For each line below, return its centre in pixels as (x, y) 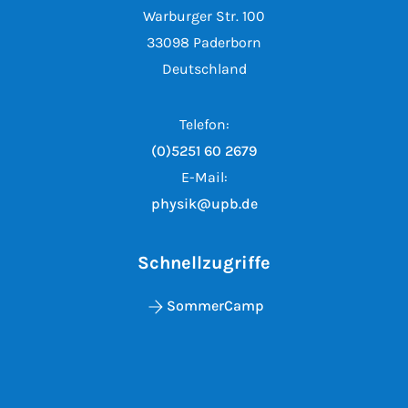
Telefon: (204, 125)
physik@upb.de (204, 204)
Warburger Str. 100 (204, 16)
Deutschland (204, 69)
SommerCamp (215, 306)
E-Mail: (204, 178)
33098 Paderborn (204, 43)
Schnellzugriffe (204, 263)
